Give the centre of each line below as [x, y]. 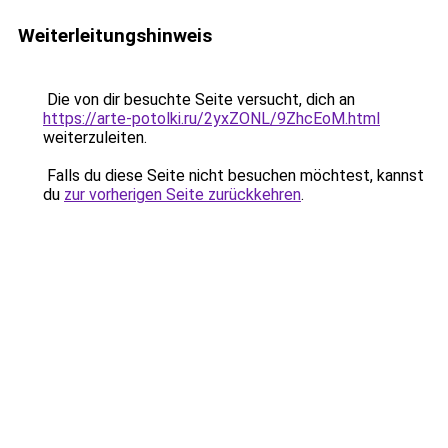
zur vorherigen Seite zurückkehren [182, 194]
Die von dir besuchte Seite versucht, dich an [199, 99]
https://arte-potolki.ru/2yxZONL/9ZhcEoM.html [211, 118]
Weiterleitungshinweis [115, 35]
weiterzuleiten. [95, 137]
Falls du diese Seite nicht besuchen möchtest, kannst [233, 175]
